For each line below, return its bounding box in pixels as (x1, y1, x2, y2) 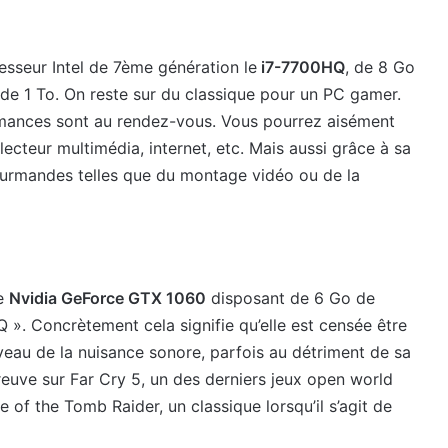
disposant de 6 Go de (206, 287, 375, 308)
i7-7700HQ (257, 57, 345, 77)
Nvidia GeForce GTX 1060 (9, 287, 206, 308)
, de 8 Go (345, 57, 415, 77)
